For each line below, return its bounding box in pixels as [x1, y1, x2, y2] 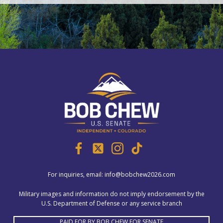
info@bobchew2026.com [105, 170, 175, 179]
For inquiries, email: [48, 170, 105, 179]
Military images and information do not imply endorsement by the [18, 189, 205, 198]
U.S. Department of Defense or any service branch [41, 199, 182, 208]
